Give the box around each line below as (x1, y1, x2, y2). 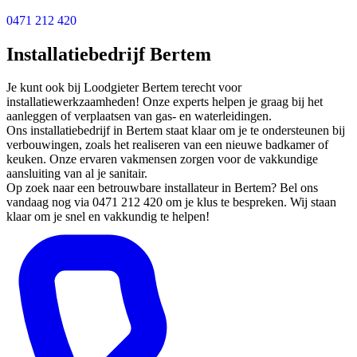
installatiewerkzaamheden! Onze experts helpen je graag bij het (6, 95, 323, 109)
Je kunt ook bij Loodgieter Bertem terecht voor (6, 80, 241, 95)
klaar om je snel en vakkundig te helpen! (6, 210, 210, 224)
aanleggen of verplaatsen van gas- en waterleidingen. (6, 109, 272, 124)
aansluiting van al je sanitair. (6, 167, 147, 181)
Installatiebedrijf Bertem (6, 43, 211, 65)
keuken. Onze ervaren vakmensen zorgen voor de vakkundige (6, 152, 318, 167)
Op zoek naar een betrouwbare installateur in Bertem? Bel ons (6, 181, 318, 195)
